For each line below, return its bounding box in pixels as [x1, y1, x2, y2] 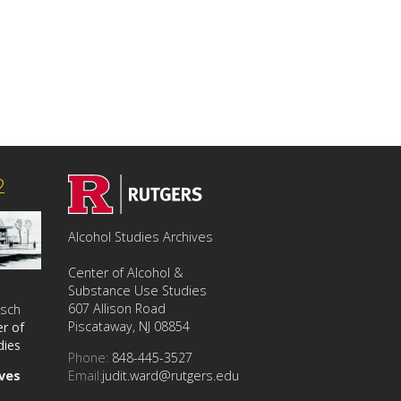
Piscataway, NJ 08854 [68, 318, 190, 336]
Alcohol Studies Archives [68, 228, 213, 246]
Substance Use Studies [68, 282, 207, 300]
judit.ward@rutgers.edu [102, 366, 239, 384]
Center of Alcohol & [68, 264, 183, 282]
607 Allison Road [68, 300, 166, 318]
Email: [68, 366, 102, 384]
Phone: [68, 348, 108, 366]
